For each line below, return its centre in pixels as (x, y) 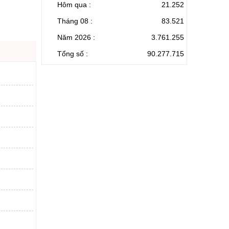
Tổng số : (73, 53)
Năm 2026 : (76, 37)
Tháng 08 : (75, 21)
